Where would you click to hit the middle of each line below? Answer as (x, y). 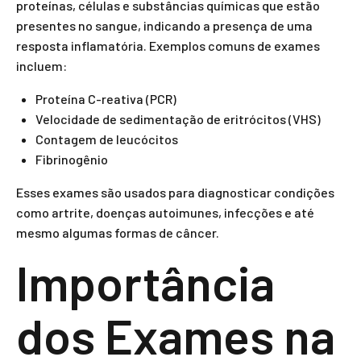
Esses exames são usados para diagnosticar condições (175, 192)
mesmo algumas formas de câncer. (118, 232)
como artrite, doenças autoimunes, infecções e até (165, 212)
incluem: (41, 66)
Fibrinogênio (72, 159)
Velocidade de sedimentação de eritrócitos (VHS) (178, 119)
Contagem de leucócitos (107, 139)
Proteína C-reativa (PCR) (106, 99)
